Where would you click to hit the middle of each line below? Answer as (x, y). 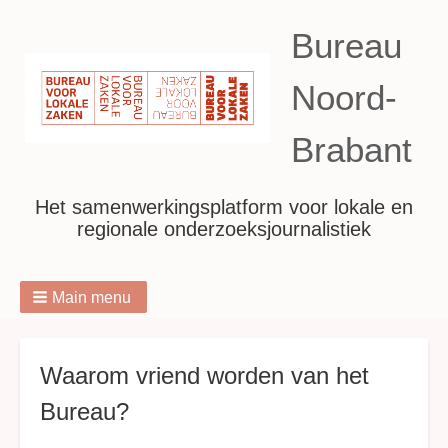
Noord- (344, 97)
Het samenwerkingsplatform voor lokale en (224, 207)
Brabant (351, 149)
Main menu (91, 297)
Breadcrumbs (90, 335)
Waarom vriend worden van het (204, 375)
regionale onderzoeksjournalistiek (224, 229)
